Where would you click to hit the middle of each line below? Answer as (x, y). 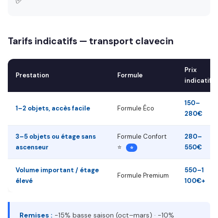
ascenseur (32, 147)
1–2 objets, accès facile (53, 108)
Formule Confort (142, 136)
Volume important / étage (57, 170)
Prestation (32, 75)
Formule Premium (143, 175)
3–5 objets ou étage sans (56, 136)
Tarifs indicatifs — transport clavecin (91, 41)
